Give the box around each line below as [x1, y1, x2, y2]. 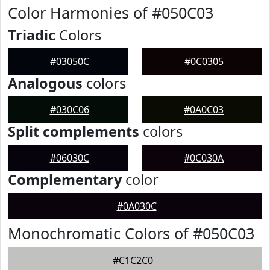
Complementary [8, 170, 122, 189]
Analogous [8, 74, 83, 93]
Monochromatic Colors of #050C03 [8, 223, 254, 243]
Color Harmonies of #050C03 [8, 2, 213, 23]
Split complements [8, 122, 139, 141]
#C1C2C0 [113, 254, 153, 267]
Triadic [8, 25, 55, 45]
